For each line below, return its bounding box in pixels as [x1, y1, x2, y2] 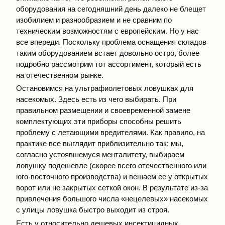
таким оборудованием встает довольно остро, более [16, 48, 199, 57]
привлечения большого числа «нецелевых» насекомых [16, 194, 208, 203]
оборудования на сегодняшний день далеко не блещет [16, 4, 206, 13]
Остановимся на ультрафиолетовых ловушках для [16, 84, 193, 93]
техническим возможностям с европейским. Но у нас [16, 26, 199, 35]
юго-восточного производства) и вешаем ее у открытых [16, 172, 208, 181]
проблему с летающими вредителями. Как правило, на [16, 128, 205, 137]
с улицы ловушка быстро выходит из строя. [16, 205, 169, 214]
